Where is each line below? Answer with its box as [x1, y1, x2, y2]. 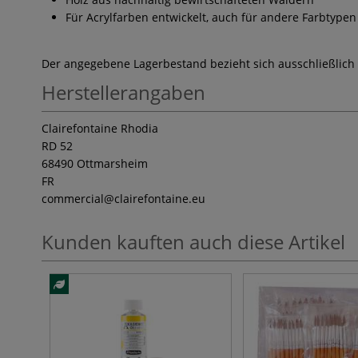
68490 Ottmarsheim [42, 156, 148, 171]
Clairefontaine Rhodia [42, 121, 158, 136]
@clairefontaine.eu [104, 191, 205, 206]
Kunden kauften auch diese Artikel [42, 229, 345, 255]
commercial [42, 191, 104, 206]
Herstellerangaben [42, 79, 205, 105]
